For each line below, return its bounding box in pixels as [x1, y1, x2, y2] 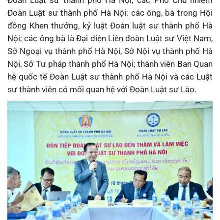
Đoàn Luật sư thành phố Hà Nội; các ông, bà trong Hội [7, 8, 213, 18]
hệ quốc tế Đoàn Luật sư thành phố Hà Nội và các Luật [7, 72, 213, 82]
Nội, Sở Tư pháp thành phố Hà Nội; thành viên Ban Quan [7, 59, 213, 69]
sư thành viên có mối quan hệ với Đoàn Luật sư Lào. [7, 84, 196, 95]
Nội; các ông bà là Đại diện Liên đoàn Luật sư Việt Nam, [7, 33, 213, 44]
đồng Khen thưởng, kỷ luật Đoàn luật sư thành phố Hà [7, 21, 213, 31]
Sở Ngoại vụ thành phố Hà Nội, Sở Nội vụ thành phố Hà [7, 46, 213, 56]
